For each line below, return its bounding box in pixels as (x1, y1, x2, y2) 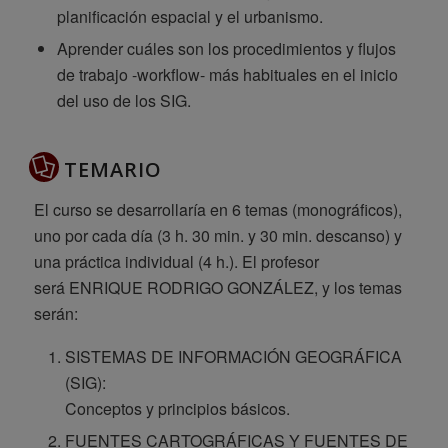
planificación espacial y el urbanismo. (56, 5, 323, 29)
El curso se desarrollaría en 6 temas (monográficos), (33, 198, 402, 222)
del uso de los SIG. (56, 89, 191, 113)
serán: (33, 302, 78, 326)
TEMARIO (63, 156, 162, 184)
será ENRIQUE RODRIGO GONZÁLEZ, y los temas (33, 276, 402, 300)
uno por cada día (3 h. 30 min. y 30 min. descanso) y (33, 224, 402, 248)
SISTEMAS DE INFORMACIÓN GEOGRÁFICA (64, 345, 402, 369)
